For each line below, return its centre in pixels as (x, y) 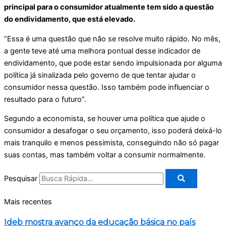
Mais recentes (28, 202)
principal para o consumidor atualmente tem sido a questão (109, 7)
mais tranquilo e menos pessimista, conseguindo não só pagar (111, 143)
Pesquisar (21, 178)
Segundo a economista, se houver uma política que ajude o (105, 119)
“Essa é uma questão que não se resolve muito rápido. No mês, (112, 39)
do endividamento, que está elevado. (70, 19)
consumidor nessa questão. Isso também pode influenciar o (107, 87)
